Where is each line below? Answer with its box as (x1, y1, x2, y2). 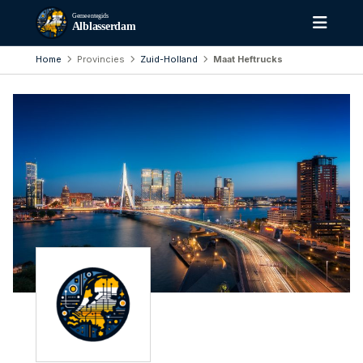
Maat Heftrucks (213, 53, 283, 65)
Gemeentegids (71, 12, 109, 20)
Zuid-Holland (140, 53, 198, 65)
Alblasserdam (71, 19, 136, 33)
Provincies (77, 53, 125, 65)
